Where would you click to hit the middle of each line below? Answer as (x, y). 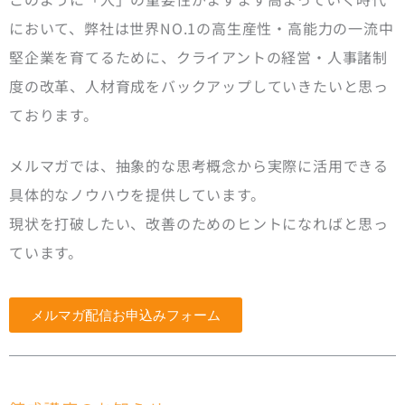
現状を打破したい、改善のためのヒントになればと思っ (199, 224)
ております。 (54, 115)
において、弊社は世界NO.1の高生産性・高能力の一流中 (202, 28)
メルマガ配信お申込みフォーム (126, 316)
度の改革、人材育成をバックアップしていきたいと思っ (199, 86)
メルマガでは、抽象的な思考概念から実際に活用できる (199, 166)
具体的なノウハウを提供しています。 (137, 195)
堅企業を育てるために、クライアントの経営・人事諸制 (198, 57)
